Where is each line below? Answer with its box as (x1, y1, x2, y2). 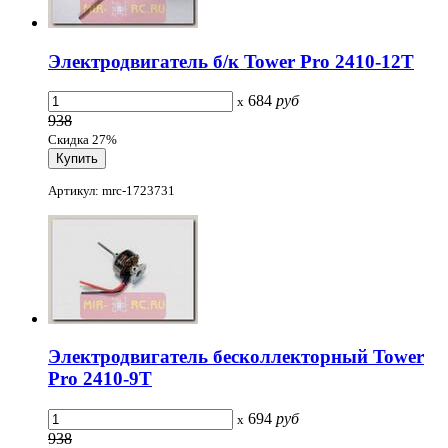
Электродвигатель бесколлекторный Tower (48, 346, 424, 368)
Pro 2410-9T (48, 368, 152, 390)
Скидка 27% (48, 132, 117, 148)
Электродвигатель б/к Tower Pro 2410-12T (48, 50, 414, 72)
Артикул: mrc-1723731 (48, 182, 175, 198)
